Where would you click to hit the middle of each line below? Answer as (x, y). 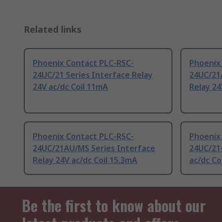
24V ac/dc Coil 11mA (70, 87)
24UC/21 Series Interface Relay (93, 75)
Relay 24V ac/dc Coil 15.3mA (85, 160)
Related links (53, 29)
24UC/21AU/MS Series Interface (94, 148)
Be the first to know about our (114, 206)
